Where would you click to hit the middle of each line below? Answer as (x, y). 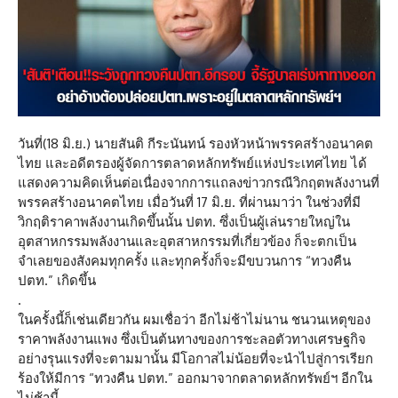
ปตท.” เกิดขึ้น (57, 281)
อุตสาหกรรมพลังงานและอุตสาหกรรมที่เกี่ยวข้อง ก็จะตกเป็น (187, 242)
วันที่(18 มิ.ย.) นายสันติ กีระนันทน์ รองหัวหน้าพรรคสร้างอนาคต (195, 144)
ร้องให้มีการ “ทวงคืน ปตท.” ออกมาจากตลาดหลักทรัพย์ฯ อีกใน (195, 378)
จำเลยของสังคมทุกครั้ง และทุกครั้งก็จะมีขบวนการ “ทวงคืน (184, 261)
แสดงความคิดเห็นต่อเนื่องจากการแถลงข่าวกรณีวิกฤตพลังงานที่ (199, 183)
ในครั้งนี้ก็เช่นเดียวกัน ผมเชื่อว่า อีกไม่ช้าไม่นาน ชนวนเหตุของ (194, 320)
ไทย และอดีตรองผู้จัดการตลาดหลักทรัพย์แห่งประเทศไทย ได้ (192, 163)
